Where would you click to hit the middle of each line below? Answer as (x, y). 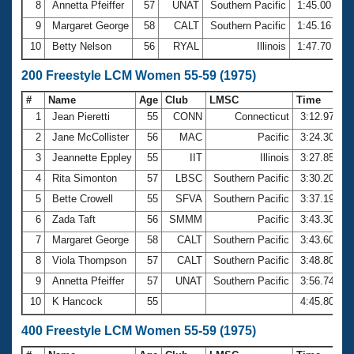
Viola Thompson (89, 260)
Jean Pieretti (81, 116)
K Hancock (77, 301)
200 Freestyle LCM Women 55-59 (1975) (139, 75)
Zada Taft (74, 219)
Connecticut (262, 116)
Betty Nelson (82, 46)
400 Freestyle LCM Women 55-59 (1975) (139, 330)
